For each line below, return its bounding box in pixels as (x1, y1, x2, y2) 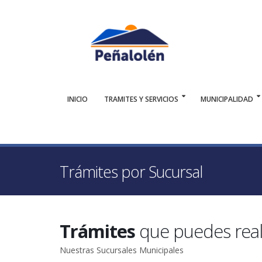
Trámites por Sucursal (60, 161, 202, 182)
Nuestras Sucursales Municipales (60, 244, 184, 256)
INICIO (67, 94, 88, 104)
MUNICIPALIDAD (201, 94, 253, 104)
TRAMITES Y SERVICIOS (104, 94, 178, 104)
